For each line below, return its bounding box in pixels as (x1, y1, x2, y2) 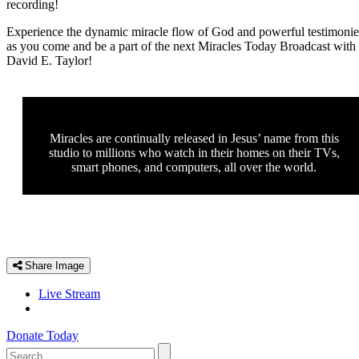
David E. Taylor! (6, 53, 92, 67)
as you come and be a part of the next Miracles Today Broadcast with (6, 38, 356, 53)
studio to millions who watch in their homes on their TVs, (48, 145, 340, 159)
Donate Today (6, 328, 79, 342)
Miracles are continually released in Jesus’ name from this (49, 131, 339, 145)
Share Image (22, 259, 84, 272)
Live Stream (38, 286, 100, 301)
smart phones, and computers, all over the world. (71, 159, 317, 174)
